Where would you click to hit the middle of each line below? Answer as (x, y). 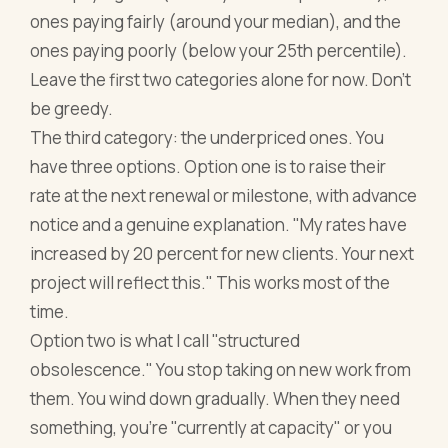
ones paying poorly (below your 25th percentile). (219, 50)
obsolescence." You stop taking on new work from (221, 369)
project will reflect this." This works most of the (210, 282)
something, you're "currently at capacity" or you (211, 427)
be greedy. (72, 108)
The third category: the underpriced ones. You (207, 137)
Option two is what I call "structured (165, 340)
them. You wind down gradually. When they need (215, 398)
